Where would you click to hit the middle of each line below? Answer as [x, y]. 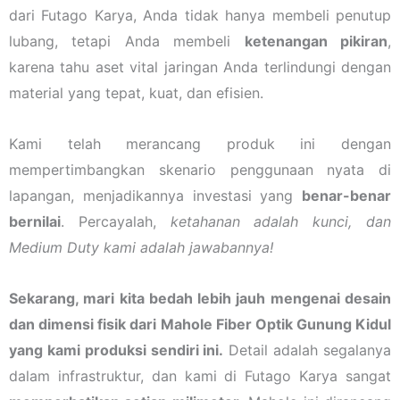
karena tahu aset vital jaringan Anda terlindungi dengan [200, 67]
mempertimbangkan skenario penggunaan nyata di [200, 169]
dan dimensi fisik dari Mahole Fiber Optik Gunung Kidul [200, 324]
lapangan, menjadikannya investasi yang [155, 195]
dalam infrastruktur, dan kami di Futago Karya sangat [200, 375]
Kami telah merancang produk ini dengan [200, 143]
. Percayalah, [116, 221]
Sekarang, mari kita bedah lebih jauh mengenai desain [200, 298]
